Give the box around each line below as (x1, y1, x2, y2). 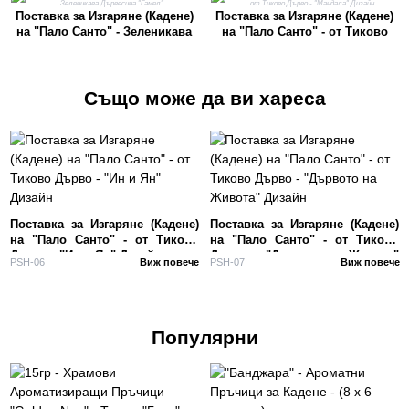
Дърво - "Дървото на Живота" (210, 248, 399, 262)
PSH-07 (210, 256, 245, 267)
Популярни (151, 326, 258, 348)
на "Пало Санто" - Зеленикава (16, 24, 193, 38)
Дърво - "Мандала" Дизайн (225, 39, 383, 54)
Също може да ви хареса (83, 87, 326, 109)
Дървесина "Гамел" (47, 39, 163, 54)
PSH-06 (9, 256, 45, 267)
